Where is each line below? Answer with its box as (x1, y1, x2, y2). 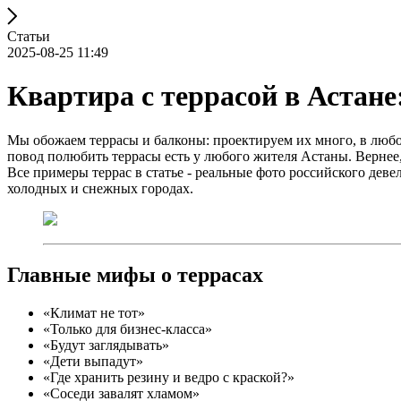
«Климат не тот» (43, 304, 145, 320)
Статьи (7, 29, 50, 44)
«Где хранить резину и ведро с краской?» (43, 369, 294, 385)
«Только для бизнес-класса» (43, 320, 212, 337)
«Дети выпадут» (43, 353, 143, 369)
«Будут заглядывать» (43, 337, 169, 353)
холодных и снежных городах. (7, 180, 193, 196)
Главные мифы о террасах (7, 262, 263, 286)
